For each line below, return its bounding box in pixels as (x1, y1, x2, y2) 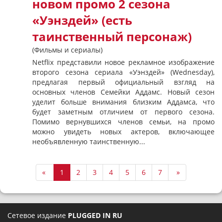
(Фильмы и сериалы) (32, 45, 103, 55)
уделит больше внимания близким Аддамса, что (32, 97, 215, 107)
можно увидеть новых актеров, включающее (32, 127, 215, 136)
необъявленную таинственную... (32, 137, 145, 146)
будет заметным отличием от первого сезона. (32, 107, 215, 116)
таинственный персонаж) (32, 29, 192, 45)
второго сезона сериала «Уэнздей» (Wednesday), (32, 67, 215, 77)
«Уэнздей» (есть (32, 12, 132, 28)
